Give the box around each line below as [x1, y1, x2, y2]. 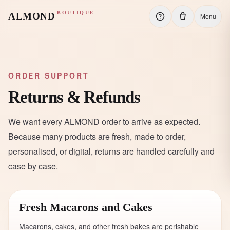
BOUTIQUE [57, 10, 94, 15]
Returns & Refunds [8, 88, 141, 106]
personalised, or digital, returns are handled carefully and [8, 145, 215, 157]
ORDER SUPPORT [8, 70, 89, 81]
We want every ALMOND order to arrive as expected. [8, 116, 200, 127]
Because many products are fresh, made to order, [8, 130, 186, 142]
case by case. [8, 160, 58, 172]
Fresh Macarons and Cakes [19, 201, 152, 214]
